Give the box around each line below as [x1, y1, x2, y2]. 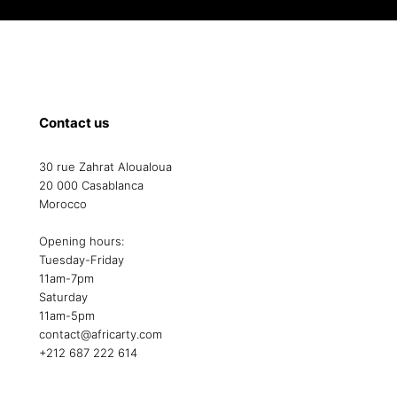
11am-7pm [38, 270, 94, 285]
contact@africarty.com [38, 326, 162, 341]
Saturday [38, 289, 88, 304]
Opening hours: [38, 233, 124, 248]
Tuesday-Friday [38, 252, 124, 267]
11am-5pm [38, 307, 95, 323]
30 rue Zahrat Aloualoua [38, 159, 172, 174]
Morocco [38, 196, 87, 211]
